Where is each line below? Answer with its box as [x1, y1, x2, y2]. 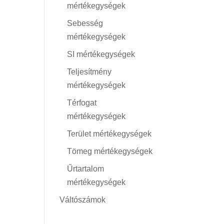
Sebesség [67, 19, 103, 27]
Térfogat [67, 98, 97, 107]
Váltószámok [59, 195, 106, 204]
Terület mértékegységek [67, 129, 152, 138]
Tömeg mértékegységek [67, 147, 153, 155]
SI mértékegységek [67, 50, 135, 58]
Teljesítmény [67, 67, 112, 76]
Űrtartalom [67, 164, 104, 173]
